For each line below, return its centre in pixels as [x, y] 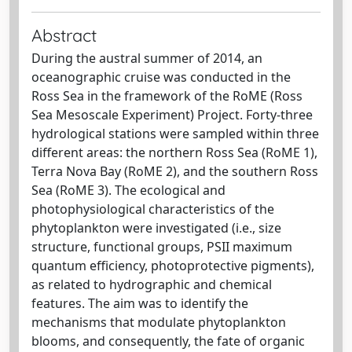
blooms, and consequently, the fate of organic [168, 341]
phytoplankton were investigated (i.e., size [156, 228]
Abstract [64, 35]
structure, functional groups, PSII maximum [162, 247]
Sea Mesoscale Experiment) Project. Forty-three [172, 115]
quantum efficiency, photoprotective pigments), [173, 266]
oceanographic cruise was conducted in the [161, 77]
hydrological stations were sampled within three [175, 134]
